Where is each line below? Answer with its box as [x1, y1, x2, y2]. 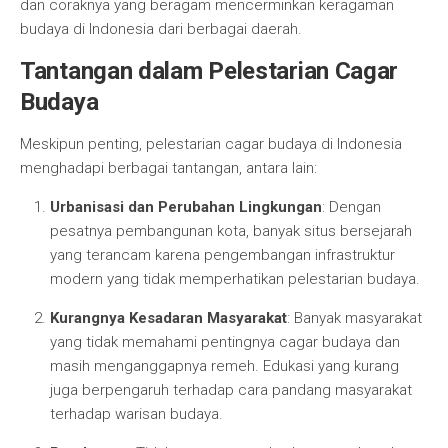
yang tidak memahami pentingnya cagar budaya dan [50, 333, 400, 351]
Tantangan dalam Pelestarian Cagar [20, 57, 399, 85]
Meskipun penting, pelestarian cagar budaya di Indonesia [20, 135, 402, 153]
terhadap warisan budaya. [50, 405, 223, 423]
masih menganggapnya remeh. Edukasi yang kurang [50, 357, 399, 375]
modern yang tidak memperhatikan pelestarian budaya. [50, 270, 420, 288]
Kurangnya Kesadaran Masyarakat [50, 309, 287, 327]
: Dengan [322, 198, 381, 216]
